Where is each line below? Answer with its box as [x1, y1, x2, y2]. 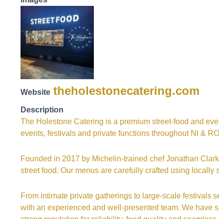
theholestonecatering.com [53, 84, 199, 97]
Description [21, 106, 64, 114]
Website [21, 88, 50, 96]
